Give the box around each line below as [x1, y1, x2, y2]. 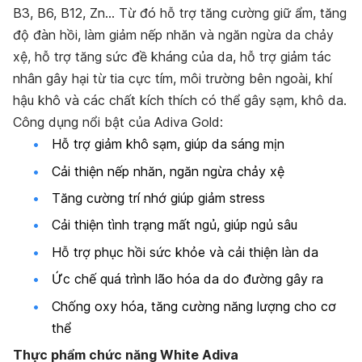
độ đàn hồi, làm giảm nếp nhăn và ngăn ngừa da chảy [13, 27, 334, 44]
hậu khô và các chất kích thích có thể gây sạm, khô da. [13, 92, 347, 109]
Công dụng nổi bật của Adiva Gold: [13, 114, 223, 131]
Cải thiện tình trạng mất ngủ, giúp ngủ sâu [52, 217, 297, 234]
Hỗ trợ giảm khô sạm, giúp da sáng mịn [52, 136, 284, 153]
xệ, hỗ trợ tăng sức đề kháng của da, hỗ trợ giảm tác [13, 48, 331, 65]
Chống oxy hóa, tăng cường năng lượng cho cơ [52, 297, 336, 314]
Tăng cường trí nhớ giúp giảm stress [52, 190, 265, 206]
